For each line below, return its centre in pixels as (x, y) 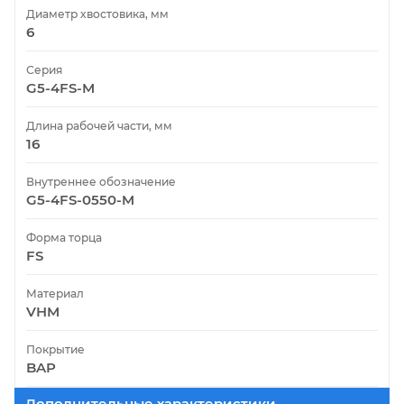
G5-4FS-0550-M (80, 199)
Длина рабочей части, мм (99, 125)
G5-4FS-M (60, 87)
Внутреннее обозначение (101, 181)
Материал (55, 293)
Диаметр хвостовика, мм (97, 14)
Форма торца (64, 237)
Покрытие (55, 349)
